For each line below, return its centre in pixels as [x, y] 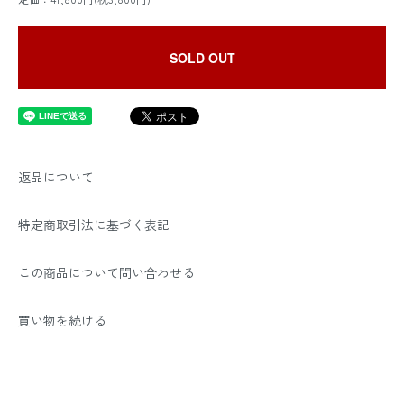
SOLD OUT [202, 58]
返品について [56, 177]
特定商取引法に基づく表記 [94, 225]
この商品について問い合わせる [106, 272]
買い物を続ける [62, 320]
